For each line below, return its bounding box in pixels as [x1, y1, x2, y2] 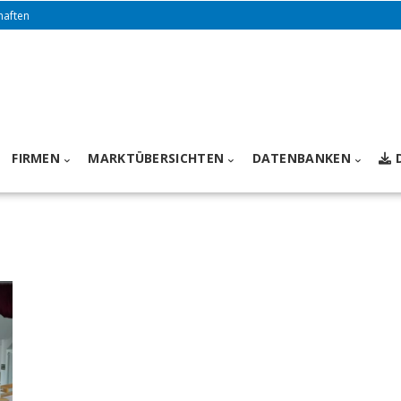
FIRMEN [12, 149, 61, 167]
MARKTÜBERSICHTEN [88, 149, 225, 167]
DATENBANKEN [252, 149, 351, 167]
